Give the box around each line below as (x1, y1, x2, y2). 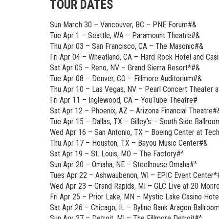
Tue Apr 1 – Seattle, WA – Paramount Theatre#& (50, 31, 200, 41)
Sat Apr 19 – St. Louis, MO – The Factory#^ (50, 149, 184, 159)
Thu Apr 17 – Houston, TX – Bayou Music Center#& (50, 138, 208, 148)
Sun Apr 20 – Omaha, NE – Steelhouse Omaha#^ (50, 160, 197, 170)
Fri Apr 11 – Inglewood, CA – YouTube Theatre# (50, 95, 197, 105)
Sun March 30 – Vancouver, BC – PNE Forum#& (50, 20, 197, 30)
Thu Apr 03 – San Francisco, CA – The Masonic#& (50, 42, 203, 51)
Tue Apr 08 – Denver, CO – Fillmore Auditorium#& (50, 74, 202, 84)
